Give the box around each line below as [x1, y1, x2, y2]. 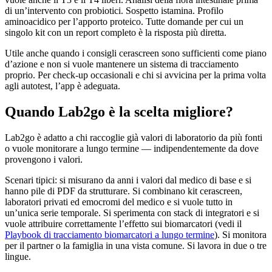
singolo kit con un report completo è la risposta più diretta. [5, 27, 226, 38]
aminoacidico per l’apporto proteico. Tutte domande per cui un [5, 16, 243, 27]
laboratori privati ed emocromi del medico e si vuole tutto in [5, 196, 233, 207]
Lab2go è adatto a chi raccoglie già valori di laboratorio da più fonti [5, 132, 262, 143]
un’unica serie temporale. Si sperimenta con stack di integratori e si [5, 207, 259, 218]
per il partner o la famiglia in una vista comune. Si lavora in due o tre [5, 240, 267, 251]
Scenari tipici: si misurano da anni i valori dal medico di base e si [5, 174, 251, 185]
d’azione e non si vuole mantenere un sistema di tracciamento [5, 58, 239, 69]
